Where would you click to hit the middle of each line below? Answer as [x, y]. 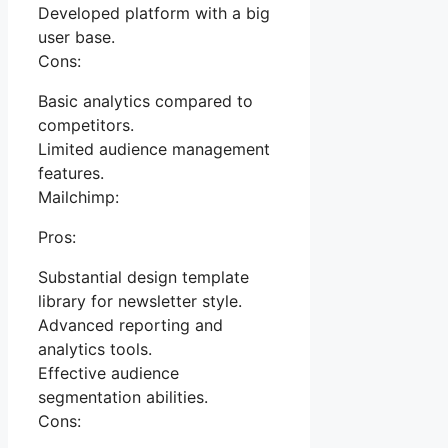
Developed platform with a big [154, 13]
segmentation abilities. [123, 397]
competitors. [86, 125]
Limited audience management [154, 149]
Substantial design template [143, 277]
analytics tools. [95, 349]
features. [71, 173]
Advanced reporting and [130, 325]
